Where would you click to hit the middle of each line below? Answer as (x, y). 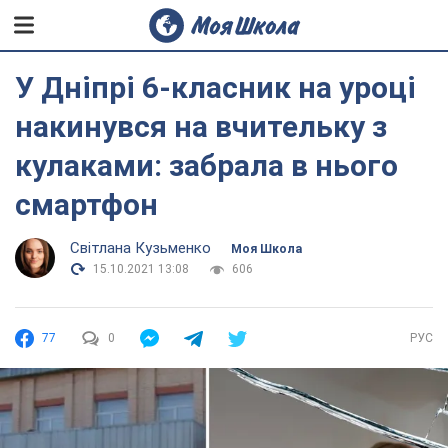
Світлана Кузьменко (140, 248)
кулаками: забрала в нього (206, 165)
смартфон (86, 204)
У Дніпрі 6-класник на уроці (215, 87)
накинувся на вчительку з (201, 126)
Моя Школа (266, 249)
